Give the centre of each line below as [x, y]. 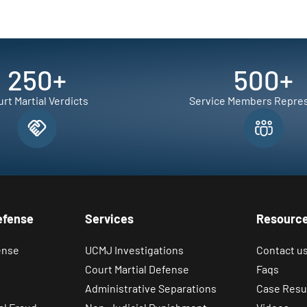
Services [109, 218]
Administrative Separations [151, 288]
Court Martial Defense [137, 269]
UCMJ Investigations [134, 249]
